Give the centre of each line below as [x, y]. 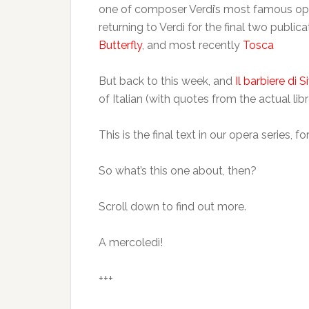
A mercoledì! [131, 242]
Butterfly [120, 45]
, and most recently [192, 45]
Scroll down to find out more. [172, 207]
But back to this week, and [167, 81]
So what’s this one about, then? [178, 171]
